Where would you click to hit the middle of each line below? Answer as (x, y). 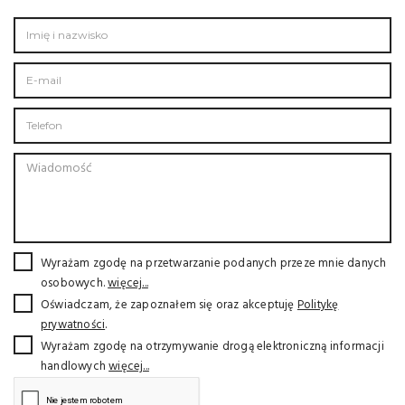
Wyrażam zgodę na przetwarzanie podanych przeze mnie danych (214, 264)
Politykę (318, 306)
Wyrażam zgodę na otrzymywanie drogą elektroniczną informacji (212, 347)
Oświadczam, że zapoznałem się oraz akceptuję (169, 306)
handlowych (75, 367)
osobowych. (75, 284)
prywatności (73, 325)
